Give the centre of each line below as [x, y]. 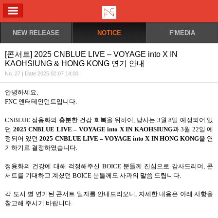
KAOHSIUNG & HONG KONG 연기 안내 [75, 64]
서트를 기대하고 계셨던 [39, 175]
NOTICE [109, 33]
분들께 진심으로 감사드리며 [163, 166]
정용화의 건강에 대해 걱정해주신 [54, 166]
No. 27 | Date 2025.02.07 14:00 [42, 73]
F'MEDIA [182, 33]
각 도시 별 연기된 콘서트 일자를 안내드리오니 [70, 194]
